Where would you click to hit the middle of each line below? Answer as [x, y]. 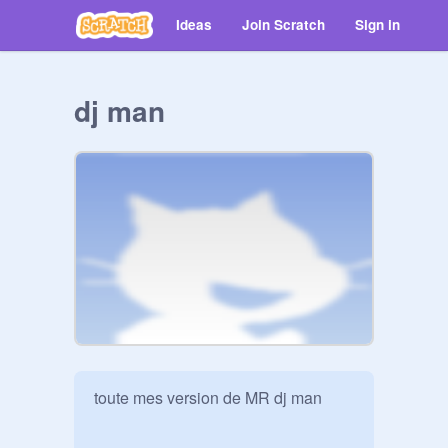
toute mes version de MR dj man [208, 397]
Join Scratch [283, 24]
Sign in [377, 24]
